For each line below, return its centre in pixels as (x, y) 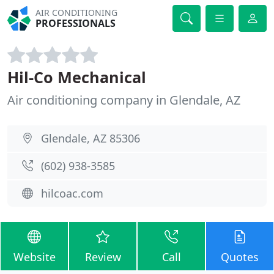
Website (34, 257)
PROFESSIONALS (76, 23)
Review (103, 257)
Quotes (240, 257)
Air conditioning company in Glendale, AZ (124, 100)
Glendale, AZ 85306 (91, 138)
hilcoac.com (72, 193)
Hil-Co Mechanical (77, 77)
